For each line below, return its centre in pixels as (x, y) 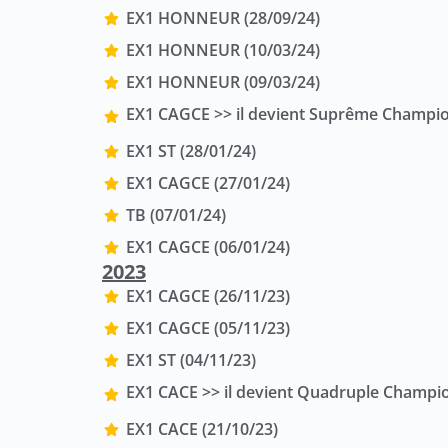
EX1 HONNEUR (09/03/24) (222, 82)
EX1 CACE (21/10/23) (201, 429)
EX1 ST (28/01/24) (190, 151)
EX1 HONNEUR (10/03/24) (222, 50)
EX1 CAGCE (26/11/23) (207, 296)
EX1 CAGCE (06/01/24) (207, 247)
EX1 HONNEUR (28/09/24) (222, 18)
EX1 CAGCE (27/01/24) (207, 183)
